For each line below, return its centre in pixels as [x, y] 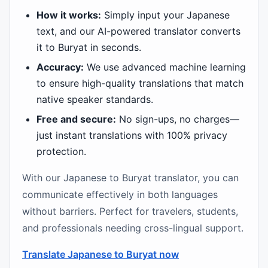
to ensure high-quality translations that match [140, 83]
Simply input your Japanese [165, 15]
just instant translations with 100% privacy [132, 135]
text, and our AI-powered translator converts [138, 31]
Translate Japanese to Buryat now [100, 254]
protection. [61, 151]
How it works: [69, 15]
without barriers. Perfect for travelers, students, [130, 211]
